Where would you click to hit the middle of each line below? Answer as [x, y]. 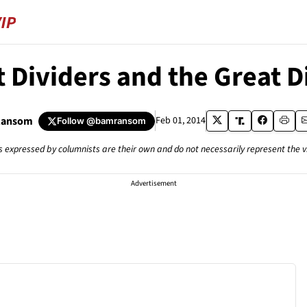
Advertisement [153, 183]
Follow [71, 121]
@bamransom [116, 121]
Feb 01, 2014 [180, 121]
